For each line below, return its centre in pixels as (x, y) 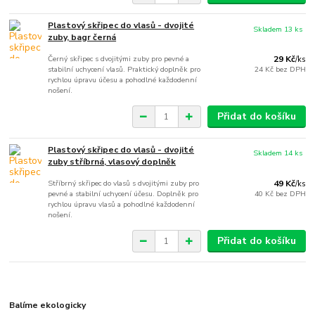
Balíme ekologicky (48, 305)
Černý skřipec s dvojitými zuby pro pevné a (119, 59)
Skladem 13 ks (278, 29)
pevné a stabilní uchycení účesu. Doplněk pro (123, 194)
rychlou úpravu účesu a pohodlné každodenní (123, 80)
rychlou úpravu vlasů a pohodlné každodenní (122, 205)
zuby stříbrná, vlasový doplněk (112, 162)
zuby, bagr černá (82, 38)
